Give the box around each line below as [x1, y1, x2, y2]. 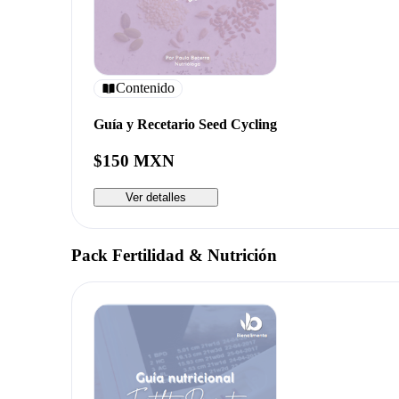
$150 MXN [94, 151, 175, 171]
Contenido [116, 80, 175, 96]
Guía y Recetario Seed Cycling [94, 116, 277, 132]
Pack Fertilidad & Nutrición [71, 245, 277, 265]
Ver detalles [126, 190, 186, 204]
